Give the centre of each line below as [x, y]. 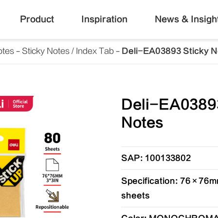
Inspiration [104, 19]
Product [37, 19]
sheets [135, 196]
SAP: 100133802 [156, 158]
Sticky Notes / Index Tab [68, 51]
